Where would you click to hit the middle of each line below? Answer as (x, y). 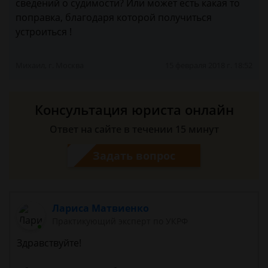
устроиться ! (44, 32)
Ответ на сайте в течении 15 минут (134, 129)
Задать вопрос (134, 155)
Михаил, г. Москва (50, 65)
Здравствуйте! (49, 243)
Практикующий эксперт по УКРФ (120, 221)
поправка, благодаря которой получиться (114, 17)
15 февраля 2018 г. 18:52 (209, 65)
